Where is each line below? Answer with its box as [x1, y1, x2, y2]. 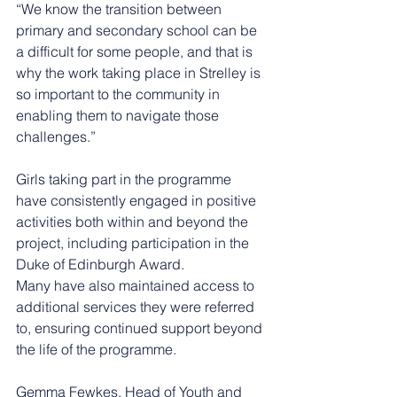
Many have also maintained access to [16, 276, 258, 294]
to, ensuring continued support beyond [16, 318, 266, 337]
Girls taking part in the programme [16, 169, 235, 188]
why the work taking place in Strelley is [16, 63, 264, 82]
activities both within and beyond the [16, 212, 252, 230]
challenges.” [16, 127, 96, 145]
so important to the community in [16, 84, 223, 103]
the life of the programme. [16, 339, 176, 358]
